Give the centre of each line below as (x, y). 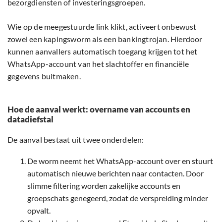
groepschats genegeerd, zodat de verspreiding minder (118, 198)
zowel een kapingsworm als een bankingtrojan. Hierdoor (105, 39)
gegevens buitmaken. (44, 76)
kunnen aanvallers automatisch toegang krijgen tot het (103, 52)
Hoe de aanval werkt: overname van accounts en (99, 110)
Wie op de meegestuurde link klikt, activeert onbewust (102, 27)
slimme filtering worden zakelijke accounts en (104, 186)
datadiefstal (30, 119)
